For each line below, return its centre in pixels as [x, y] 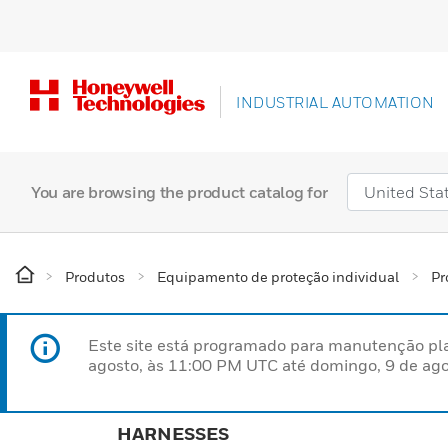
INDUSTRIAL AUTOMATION [335, 102]
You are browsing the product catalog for [179, 192]
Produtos [95, 276]
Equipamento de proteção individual [278, 276]
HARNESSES [173, 433]
